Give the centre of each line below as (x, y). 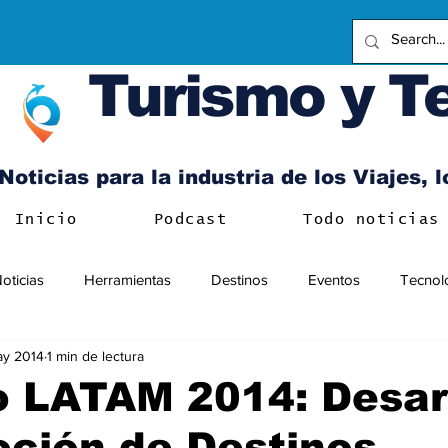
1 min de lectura (95, 355)
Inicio (46, 219)
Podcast (190, 219)
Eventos (334, 279)
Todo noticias (371, 219)
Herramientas (127, 279)
